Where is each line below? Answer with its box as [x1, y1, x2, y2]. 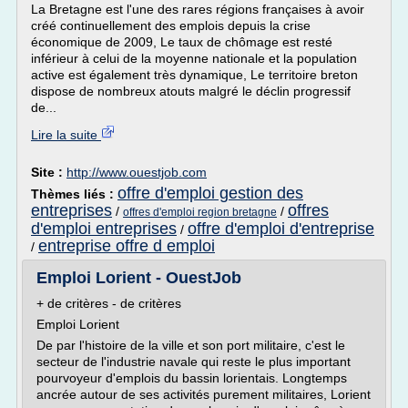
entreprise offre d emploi [38, 237, 215, 255]
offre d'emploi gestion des [117, 184, 303, 202]
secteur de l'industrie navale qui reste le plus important [36, 354, 351, 369]
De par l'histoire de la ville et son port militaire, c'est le [36, 338, 345, 352]
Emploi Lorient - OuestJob [36, 269, 241, 287]
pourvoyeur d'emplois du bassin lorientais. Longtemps [36, 371, 347, 385]
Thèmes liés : [31, 187, 117, 201]
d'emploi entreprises [31, 219, 177, 238]
